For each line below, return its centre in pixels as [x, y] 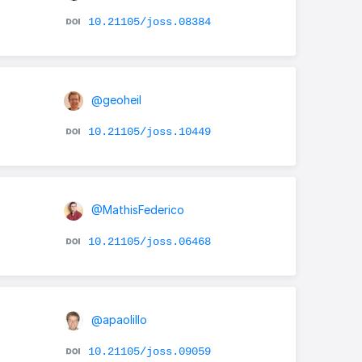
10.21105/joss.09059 [149, 351]
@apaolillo [117, 319]
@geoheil [114, 99]
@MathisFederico [136, 209]
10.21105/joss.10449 [149, 131]
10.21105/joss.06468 [149, 241]
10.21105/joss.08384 [149, 21]
